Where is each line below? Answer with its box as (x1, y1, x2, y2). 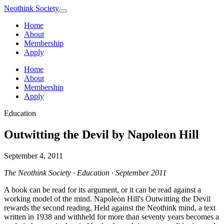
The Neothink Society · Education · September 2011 (4, 168, 166, 177)
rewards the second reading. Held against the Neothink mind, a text (4, 203, 215, 212)
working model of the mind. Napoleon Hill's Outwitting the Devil (4, 194, 210, 203)
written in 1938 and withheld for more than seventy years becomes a (4, 212, 219, 221)
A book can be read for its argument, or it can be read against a (4, 185, 201, 194)
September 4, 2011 (4, 151, 63, 160)
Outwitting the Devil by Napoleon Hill (4, 127, 199, 141)
